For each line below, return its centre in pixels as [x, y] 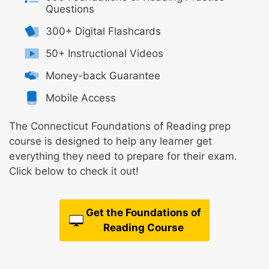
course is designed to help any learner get [110, 141]
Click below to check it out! [74, 171]
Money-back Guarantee [103, 75]
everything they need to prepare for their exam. [123, 156]
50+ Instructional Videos [104, 53]
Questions [70, 9]
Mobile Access [80, 98]
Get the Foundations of [144, 212]
